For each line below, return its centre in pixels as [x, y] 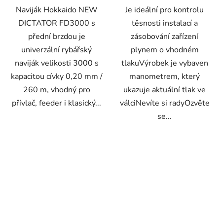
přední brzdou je [56, 36]
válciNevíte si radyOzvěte [165, 103]
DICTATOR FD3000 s [56, 23]
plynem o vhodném [165, 50]
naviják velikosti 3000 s [56, 63]
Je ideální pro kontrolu [165, 10]
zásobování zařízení [165, 36]
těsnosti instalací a [165, 23]
